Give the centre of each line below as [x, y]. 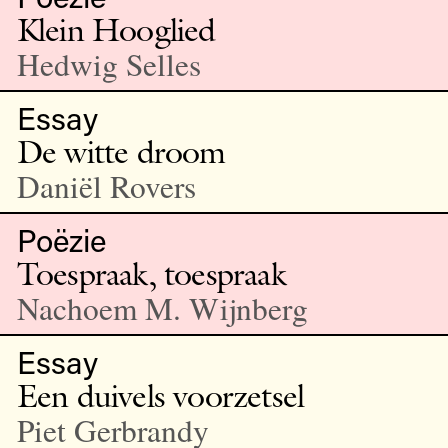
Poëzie [61, 239]
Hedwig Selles [108, 63]
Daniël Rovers [106, 185]
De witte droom [121, 151]
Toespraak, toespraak [151, 273]
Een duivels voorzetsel [160, 395]
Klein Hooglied [116, 29]
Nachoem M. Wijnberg [162, 307]
